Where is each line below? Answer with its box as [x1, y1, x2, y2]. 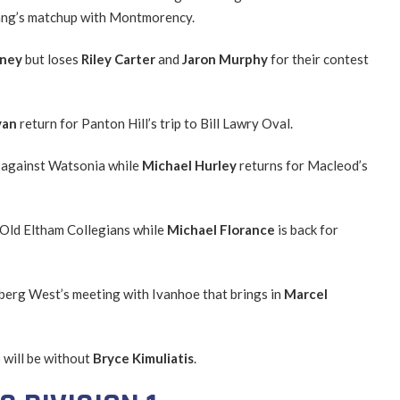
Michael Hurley [141, 156, 239, 173]
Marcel [283, 285, 328, 302]
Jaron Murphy [181, 50, 271, 67]
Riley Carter [80, 50, 158, 67]
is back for [277, 221, 338, 237]
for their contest [270, 50, 369, 67]
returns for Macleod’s [238, 156, 368, 173]
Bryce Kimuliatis [92, 349, 194, 366]
